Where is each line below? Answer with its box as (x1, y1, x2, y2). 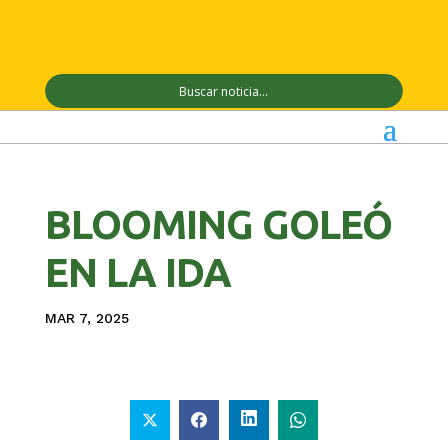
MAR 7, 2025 (44, 310, 129, 327)
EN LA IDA (44, 250, 231, 296)
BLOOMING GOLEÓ (44, 202, 392, 248)
